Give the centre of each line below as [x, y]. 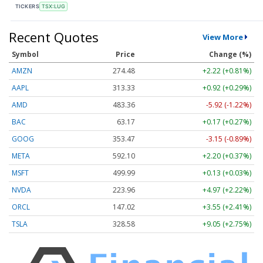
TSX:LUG [53, 6]
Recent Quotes [54, 37]
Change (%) [230, 54]
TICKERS [28, 6]
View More [222, 37]
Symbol [25, 54]
